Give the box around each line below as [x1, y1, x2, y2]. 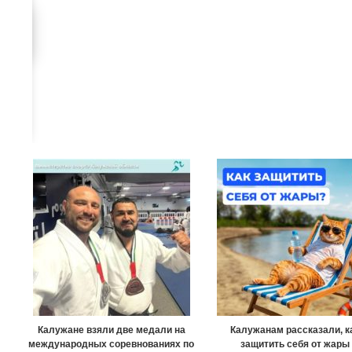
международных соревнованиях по [28, 338, 195, 350]
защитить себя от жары [240, 338, 350, 350]
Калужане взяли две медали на [37, 324, 185, 335]
